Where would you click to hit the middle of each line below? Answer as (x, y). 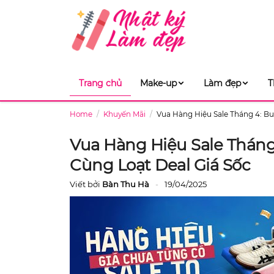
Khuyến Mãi (124, 114)
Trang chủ (100, 83)
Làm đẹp (222, 83)
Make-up (158, 83)
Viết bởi (86, 184)
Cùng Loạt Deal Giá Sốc (160, 165)
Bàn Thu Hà (126, 184)
